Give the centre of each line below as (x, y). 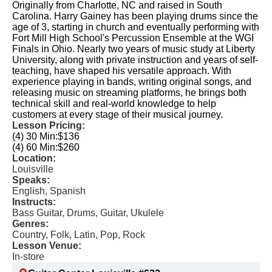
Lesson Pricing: (49, 125)
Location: (34, 158)
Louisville (33, 169)
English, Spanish (49, 191)
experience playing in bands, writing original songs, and (132, 82)
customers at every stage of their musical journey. (117, 114)
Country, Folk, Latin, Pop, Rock (79, 235)
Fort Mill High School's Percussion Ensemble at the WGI (133, 38)
